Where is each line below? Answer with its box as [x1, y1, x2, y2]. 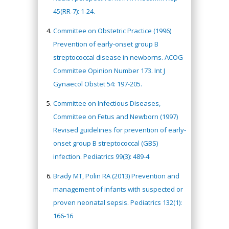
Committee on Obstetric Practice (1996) [53, 26, 171, 35]
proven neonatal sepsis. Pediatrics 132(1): [53, 198, 182, 207]
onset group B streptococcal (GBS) [53, 139, 158, 148]
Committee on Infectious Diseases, [53, 99, 161, 108]
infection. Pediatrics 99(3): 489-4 [53, 152, 149, 161]
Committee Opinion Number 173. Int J [53, 66, 165, 75]
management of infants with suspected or [53, 185, 183, 194]
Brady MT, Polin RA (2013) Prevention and [53, 171, 179, 180]
